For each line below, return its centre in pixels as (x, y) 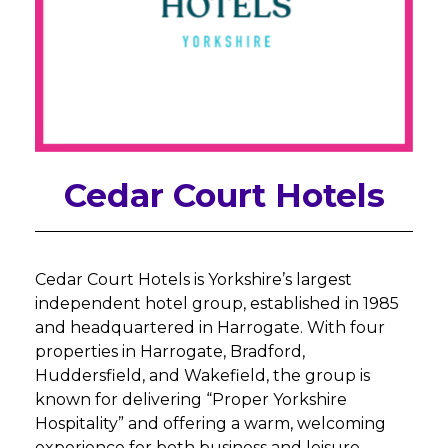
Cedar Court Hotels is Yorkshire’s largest (193, 279)
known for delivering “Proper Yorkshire (191, 399)
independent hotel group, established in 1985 (217, 303)
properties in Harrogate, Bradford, (170, 351)
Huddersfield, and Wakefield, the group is (202, 375)
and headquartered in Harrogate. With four (210, 327)
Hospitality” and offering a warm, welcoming (210, 423)
